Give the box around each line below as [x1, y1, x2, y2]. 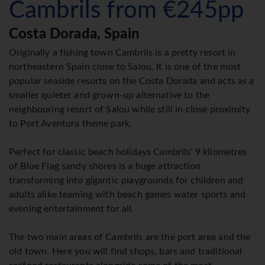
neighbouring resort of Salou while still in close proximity [9, 105, 250, 115]
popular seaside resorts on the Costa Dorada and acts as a [9, 76, 254, 86]
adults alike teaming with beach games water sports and [9, 190, 246, 200]
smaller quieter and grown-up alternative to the [9, 91, 210, 101]
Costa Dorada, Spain [9, 27, 140, 42]
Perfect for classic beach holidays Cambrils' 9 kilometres [9, 147, 247, 157]
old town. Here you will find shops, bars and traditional [9, 247, 243, 257]
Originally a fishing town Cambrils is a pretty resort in [9, 48, 236, 58]
